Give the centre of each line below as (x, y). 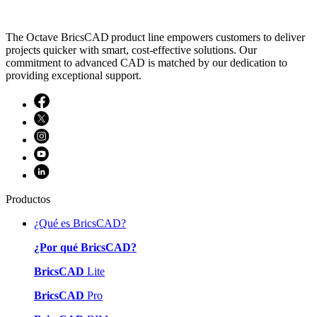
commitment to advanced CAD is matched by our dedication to (146, 63)
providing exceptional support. (74, 76)
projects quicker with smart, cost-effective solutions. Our (131, 50)
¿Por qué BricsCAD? (85, 248)
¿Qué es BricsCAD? (80, 224)
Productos (28, 200)
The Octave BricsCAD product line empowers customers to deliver (155, 38)
